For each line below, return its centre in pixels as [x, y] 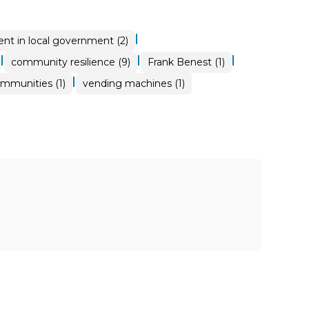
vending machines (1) [133, 83]
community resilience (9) [70, 62]
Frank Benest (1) [186, 62]
